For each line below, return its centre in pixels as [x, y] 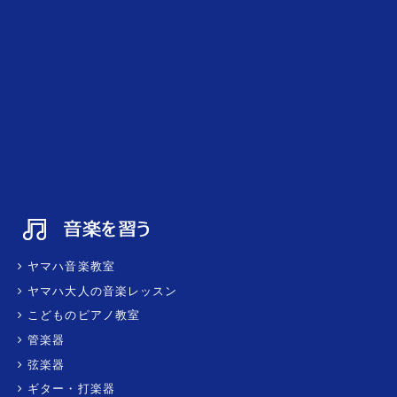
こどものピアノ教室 [82, 315]
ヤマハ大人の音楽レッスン [100, 291]
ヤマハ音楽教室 [69, 266]
